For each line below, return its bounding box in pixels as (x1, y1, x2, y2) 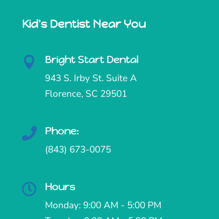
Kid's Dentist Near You (22, 17, 146, 31)
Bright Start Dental (44, 54, 138, 66)
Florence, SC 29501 (44, 88, 127, 101)
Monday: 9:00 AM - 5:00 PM (44, 199, 161, 212)
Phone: (44, 125, 79, 138)
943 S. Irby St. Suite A (44, 72, 137, 85)
